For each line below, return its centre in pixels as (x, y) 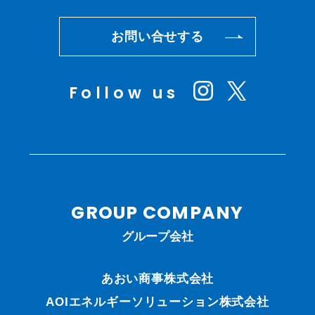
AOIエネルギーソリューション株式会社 (157, 302)
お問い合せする (157, 36)
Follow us (124, 92)
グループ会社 (157, 237)
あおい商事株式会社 (157, 279)
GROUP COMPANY (157, 213)
